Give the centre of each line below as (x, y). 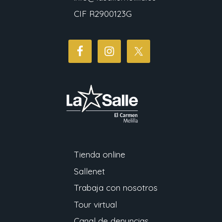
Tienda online (100, 155)
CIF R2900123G (103, 14)
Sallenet (89, 171)
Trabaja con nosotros (116, 188)
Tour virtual (95, 204)
